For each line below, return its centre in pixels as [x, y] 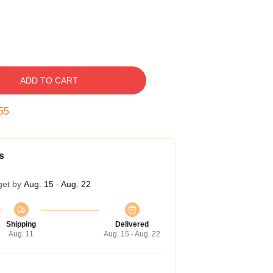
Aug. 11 [21, 234]
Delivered [132, 224]
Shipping [21, 224]
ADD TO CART [49, 80]
